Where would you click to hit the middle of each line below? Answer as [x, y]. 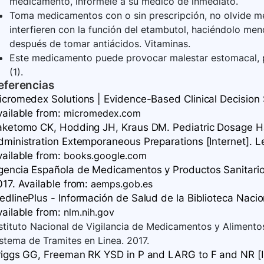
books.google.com [105, 156]
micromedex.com [102, 113]
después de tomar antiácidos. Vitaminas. [100, 44]
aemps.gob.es [122, 184]
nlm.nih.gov [89, 212]
